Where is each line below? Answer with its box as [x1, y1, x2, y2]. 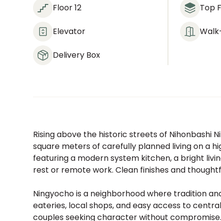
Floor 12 [53, 2, 82, 13]
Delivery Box [53, 49, 101, 61]
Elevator [53, 26, 86, 37]
